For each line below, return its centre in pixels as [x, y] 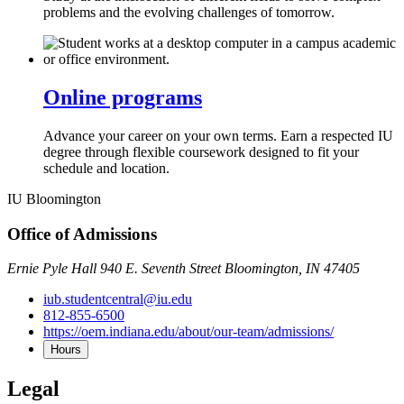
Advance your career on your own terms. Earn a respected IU [218, 135]
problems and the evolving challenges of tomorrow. [189, 13]
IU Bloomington [54, 198]
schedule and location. [106, 168]
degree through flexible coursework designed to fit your [201, 151]
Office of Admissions [82, 234]
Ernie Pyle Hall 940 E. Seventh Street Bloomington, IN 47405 [184, 269]
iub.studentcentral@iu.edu [118, 299]
